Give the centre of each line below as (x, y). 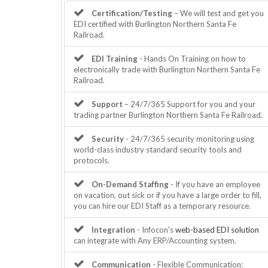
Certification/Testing (132, 13)
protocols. (92, 161)
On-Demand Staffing (130, 185)
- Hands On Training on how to (192, 59)
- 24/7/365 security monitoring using (189, 139)
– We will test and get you (218, 13)
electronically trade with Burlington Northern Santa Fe (167, 70)
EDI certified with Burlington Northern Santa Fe (155, 24)
